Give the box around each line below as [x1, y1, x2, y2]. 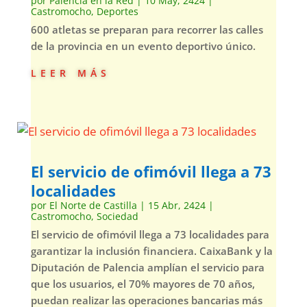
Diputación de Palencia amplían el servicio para [30, 260, 265, 274]
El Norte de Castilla [49, 199, 137, 212]
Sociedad [96, 210, 138, 223]
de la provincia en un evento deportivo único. [30, 39, 256, 53]
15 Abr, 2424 [147, 199, 206, 212]
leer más [30, 62, 110, 81]
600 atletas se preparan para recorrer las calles [30, 23, 263, 36]
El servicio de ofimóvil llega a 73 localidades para [30, 228, 269, 241]
